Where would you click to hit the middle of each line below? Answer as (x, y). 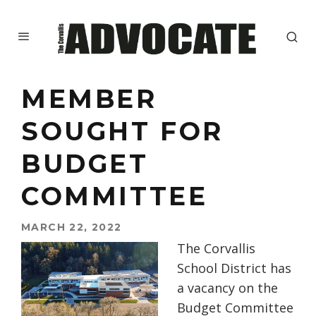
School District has (234, 268)
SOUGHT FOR (123, 132)
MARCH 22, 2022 (72, 227)
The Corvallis (216, 249)
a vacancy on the (227, 288)
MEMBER (89, 99)
